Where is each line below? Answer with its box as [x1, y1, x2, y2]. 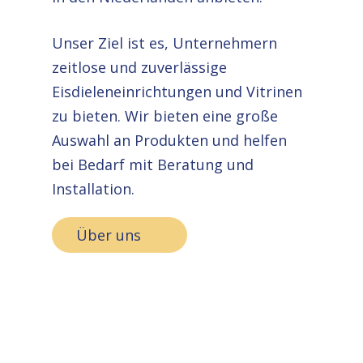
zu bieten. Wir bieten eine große [52, 106, 279, 126]
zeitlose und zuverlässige [52, 58, 228, 78]
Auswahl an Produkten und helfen [52, 130, 288, 151]
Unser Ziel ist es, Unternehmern [52, 33, 278, 53]
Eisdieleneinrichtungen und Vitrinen [52, 82, 303, 102]
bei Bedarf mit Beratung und [52, 155, 254, 175]
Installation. [52, 179, 135, 199]
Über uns [76, 225, 142, 246]
